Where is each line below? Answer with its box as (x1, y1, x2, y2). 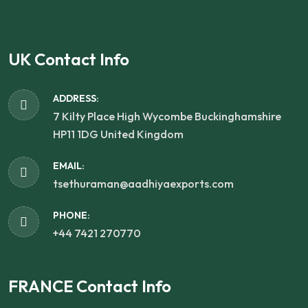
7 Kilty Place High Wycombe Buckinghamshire (53, 109, 281, 124)
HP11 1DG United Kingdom (53, 127, 184, 142)
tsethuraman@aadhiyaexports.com (53, 177, 234, 191)
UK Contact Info (8, 49, 129, 70)
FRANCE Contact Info (8, 276, 171, 297)
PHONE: (53, 209, 90, 222)
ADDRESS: (53, 92, 99, 105)
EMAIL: (53, 159, 85, 173)
